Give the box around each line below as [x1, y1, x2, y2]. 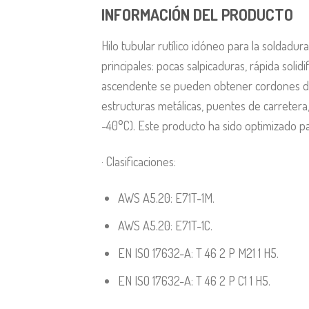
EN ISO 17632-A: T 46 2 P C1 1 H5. [117, 272, 270, 288]
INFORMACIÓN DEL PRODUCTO [101, 5, 293, 25]
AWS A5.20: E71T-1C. [117, 217, 212, 233]
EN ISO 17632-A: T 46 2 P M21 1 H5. [117, 244, 279, 261]
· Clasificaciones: [101, 153, 176, 170]
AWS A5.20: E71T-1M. [117, 190, 215, 206]
